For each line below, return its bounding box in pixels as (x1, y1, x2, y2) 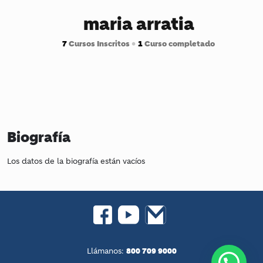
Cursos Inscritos (67, 39, 131, 49)
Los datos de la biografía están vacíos (7, 158, 145, 166)
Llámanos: (86, 248, 126, 255)
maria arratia (83, 13, 194, 35)
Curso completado (143, 39, 215, 49)
